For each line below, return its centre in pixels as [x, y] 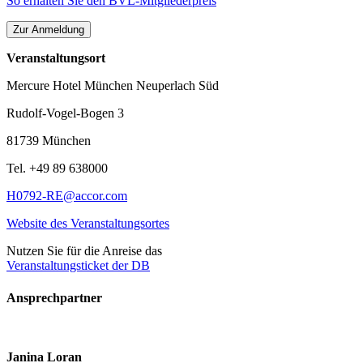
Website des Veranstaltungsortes [88, 224]
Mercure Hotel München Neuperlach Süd [113, 86]
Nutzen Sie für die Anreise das [84, 251]
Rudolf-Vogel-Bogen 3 [65, 113]
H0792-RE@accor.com [67, 196]
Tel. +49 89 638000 [57, 169]
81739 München [49, 141]
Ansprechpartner [54, 297]
